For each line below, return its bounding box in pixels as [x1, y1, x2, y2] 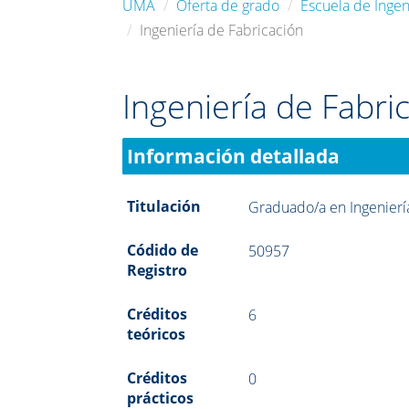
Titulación [127, 195, 202, 216]
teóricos [127, 323, 186, 344]
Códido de [127, 239, 199, 260]
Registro [127, 259, 188, 280]
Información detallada [127, 142, 341, 169]
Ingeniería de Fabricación [140, 19, 304, 40]
